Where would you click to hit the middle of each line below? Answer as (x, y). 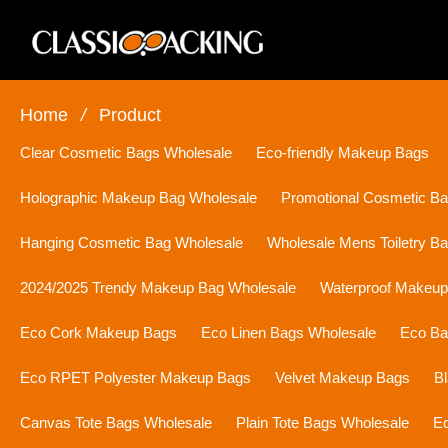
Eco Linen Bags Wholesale (288, 332)
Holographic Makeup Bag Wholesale (138, 197)
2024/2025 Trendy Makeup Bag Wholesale (158, 287)
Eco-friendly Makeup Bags (342, 152)
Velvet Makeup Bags (342, 377)
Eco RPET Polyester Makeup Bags (135, 377)
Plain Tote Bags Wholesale (322, 422)
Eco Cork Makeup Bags (98, 332)
